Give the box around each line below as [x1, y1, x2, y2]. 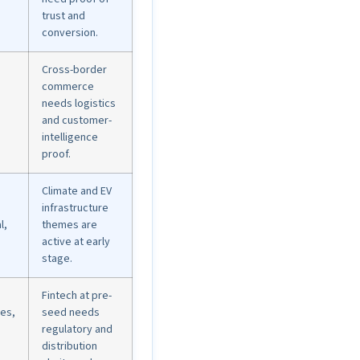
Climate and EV [42, 183, 112, 200]
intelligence [42, 129, 98, 146]
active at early [42, 234, 110, 251]
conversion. [42, 25, 98, 42]
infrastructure [42, 200, 108, 217]
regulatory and [42, 321, 112, 338]
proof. [42, 146, 71, 163]
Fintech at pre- [42, 288, 112, 305]
